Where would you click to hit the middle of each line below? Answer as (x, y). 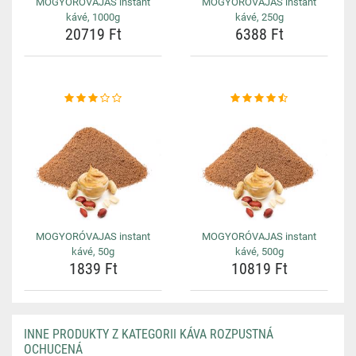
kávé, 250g (259, 17)
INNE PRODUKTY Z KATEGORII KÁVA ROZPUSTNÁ (149, 334)
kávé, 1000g (93, 17)
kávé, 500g (259, 252)
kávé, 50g (93, 252)
